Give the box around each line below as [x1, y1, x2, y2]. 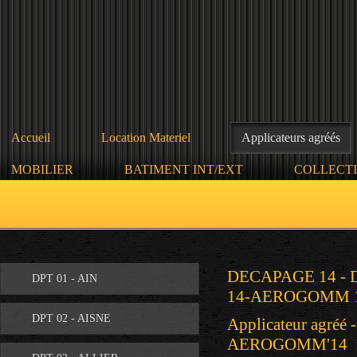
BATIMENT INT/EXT [124, 163, 243, 176]
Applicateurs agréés [241, 131, 340, 144]
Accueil [11, 131, 50, 144]
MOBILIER [11, 163, 73, 176]
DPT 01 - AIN [32, 273, 97, 284]
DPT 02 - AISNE [32, 312, 111, 324]
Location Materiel [101, 131, 190, 144]
